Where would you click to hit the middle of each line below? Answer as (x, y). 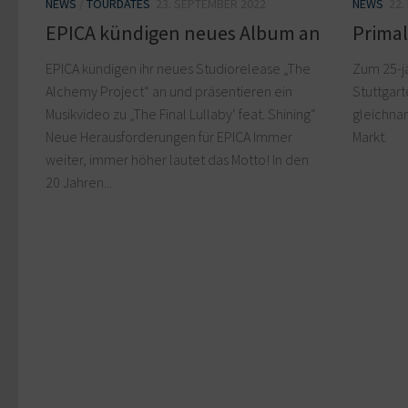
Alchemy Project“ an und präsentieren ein (169, 91)
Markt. (370, 136)
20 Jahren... (79, 182)
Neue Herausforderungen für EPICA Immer (169, 136)
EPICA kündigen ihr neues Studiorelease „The (178, 68)
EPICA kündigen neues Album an (183, 32)
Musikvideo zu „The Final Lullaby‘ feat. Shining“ (181, 113)
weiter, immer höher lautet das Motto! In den (177, 159)
